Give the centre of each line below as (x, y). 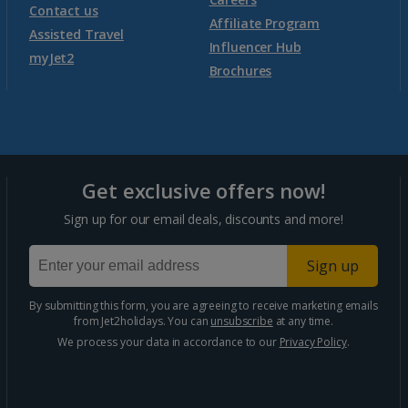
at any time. (303, 321)
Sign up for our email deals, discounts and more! (204, 219)
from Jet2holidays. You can (143, 321)
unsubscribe (242, 321)
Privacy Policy (313, 342)
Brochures (240, 71)
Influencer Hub (255, 47)
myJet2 (52, 58)
